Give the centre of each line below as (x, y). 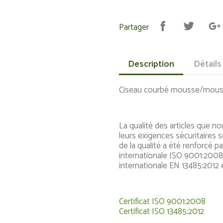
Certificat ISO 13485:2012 (162, 212)
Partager (134, 27)
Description (151, 64)
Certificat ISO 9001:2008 (162, 202)
